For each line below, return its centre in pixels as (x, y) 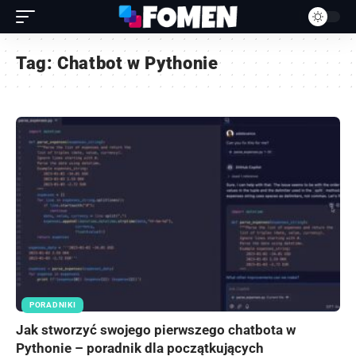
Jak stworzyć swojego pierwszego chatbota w (156, 329)
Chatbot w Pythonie (138, 63)
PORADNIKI (53, 304)
